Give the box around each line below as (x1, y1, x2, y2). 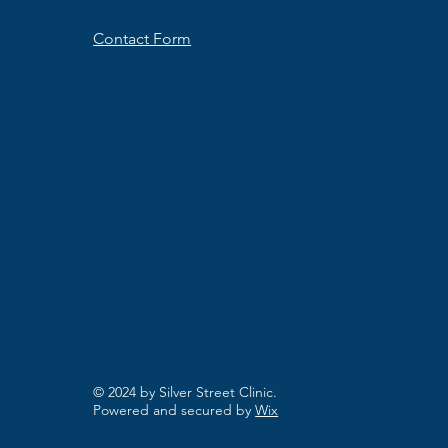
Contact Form (93, 29, 192, 48)
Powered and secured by (93, 401, 256, 419)
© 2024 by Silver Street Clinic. (93, 383, 278, 401)
